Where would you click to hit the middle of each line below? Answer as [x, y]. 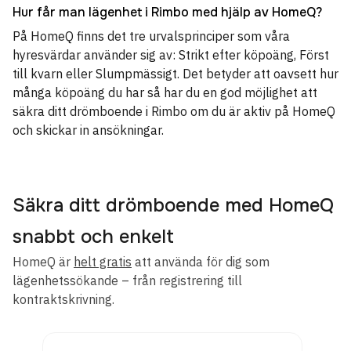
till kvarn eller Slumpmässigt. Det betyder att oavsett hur [175, 74]
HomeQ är [43, 262]
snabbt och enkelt [93, 237]
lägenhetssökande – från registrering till [127, 280]
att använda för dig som [201, 262]
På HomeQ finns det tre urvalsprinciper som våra [151, 36]
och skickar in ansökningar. [88, 130]
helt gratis [103, 262]
